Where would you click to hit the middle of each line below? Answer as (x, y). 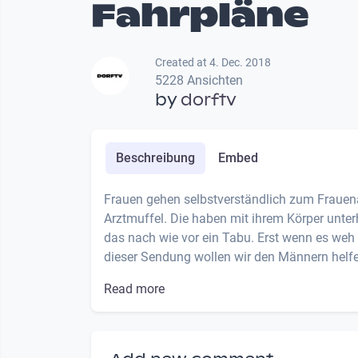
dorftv (209, 100)
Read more (134, 289)
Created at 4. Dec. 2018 (213, 63)
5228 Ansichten (199, 81)
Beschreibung (155, 158)
